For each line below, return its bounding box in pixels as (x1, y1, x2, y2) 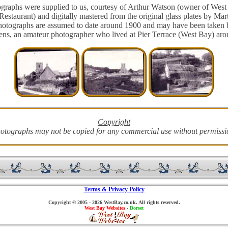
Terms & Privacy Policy (83, 185, 145, 193)
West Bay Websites (84, 205, 125, 211)
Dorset (130, 205, 144, 211)
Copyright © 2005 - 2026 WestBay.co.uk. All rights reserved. (48, 199, 180, 205)
